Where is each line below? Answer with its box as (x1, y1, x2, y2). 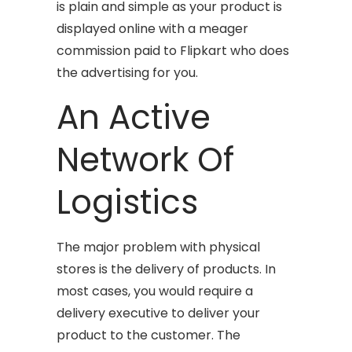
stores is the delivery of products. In (57, 259, 277, 278)
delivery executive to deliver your (57, 303, 261, 322)
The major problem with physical (57, 237, 261, 256)
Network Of (57, 136, 235, 183)
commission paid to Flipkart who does (57, 41, 290, 60)
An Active (57, 93, 211, 141)
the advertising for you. (57, 63, 199, 82)
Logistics (57, 178, 199, 225)
